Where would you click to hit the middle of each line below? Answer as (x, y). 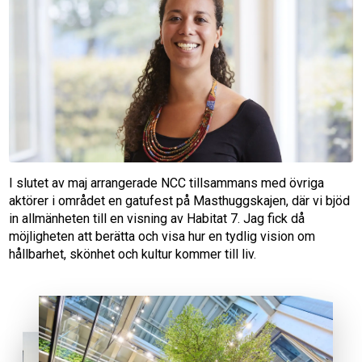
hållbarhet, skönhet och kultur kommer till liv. (133, 255)
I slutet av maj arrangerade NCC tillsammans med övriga (167, 183)
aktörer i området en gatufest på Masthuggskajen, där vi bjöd (180, 201)
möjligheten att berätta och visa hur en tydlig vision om (162, 237)
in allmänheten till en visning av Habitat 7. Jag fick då (157, 219)
